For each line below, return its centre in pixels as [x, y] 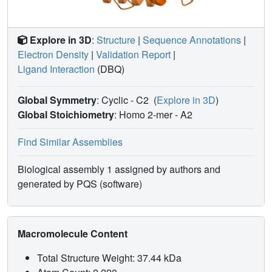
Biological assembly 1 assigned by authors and [119, 169]
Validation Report [133, 54]
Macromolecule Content [74, 233]
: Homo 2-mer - [147, 114]
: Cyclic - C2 [124, 100]
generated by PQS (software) [80, 183]
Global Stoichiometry [66, 114]
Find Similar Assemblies [70, 141]
